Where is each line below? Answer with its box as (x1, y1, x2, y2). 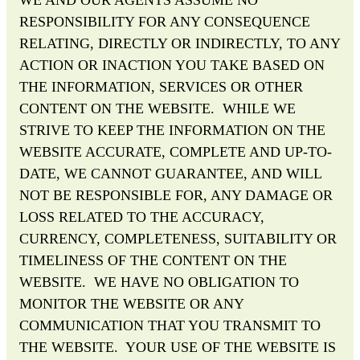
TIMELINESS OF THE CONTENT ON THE (19, 252, 287, 268)
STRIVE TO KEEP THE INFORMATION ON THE (19, 121, 325, 138)
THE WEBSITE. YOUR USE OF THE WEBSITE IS (19, 338, 336, 355)
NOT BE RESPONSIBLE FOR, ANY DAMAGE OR (19, 186, 333, 203)
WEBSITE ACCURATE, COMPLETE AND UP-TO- (19, 143, 332, 160)
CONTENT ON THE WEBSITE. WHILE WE (19, 100, 296, 117)
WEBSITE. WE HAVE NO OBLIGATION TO (19, 273, 299, 290)
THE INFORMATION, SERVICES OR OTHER (19, 78, 303, 95)
